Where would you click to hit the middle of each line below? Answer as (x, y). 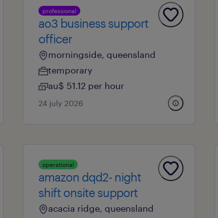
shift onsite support (88, 192)
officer (55, 39)
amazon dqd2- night (90, 177)
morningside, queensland (102, 54)
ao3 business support (93, 23)
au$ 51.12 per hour (86, 86)
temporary (70, 70)
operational (58, 164)
